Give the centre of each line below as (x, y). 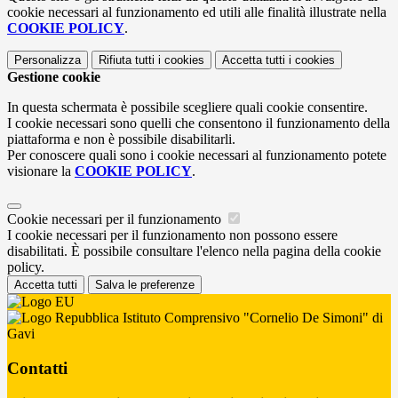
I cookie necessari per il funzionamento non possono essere (172, 235)
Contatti (37, 368)
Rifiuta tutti (127, 60)
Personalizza (48, 60)
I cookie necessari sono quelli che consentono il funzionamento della (199, 123)
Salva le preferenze (145, 285)
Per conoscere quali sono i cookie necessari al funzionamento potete (197, 155)
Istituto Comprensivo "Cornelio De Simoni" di (251, 318)
